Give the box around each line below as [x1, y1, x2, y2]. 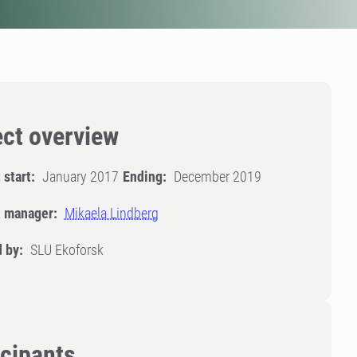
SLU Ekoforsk [29, 241, 104, 259]
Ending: [122, 168, 167, 186]
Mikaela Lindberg [64, 205, 159, 222]
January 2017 [41, 168, 119, 186]
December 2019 [173, 168, 261, 186]
